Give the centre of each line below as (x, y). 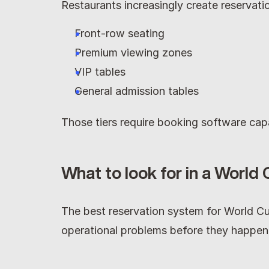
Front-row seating (119, 33)
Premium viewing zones (133, 53)
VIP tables (100, 72)
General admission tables (137, 91)
